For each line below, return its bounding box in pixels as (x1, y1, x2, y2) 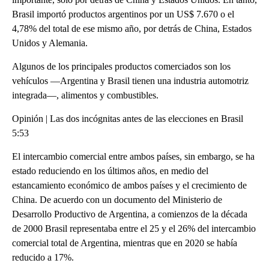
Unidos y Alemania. (12, 37, 88, 48)
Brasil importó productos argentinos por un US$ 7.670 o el (12, 8, 234, 19)
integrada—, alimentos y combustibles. (12, 89, 159, 100)
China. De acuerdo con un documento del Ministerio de (12, 194, 222, 205)
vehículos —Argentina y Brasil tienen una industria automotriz (12, 75, 249, 86)
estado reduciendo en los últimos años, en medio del (12, 165, 208, 176)
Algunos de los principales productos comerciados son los (12, 61, 231, 71)
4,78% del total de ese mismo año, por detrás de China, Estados (12, 23, 252, 34)
